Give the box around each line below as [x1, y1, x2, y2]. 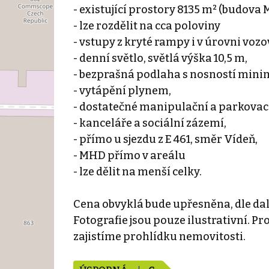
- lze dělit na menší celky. [73, 165, 202, 178]
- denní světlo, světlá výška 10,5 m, [73, 51, 247, 65]
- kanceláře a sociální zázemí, [73, 116, 226, 130]
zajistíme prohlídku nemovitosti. [73, 229, 246, 243]
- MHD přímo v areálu [73, 148, 186, 162]
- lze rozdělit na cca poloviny [73, 19, 220, 32]
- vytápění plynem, [73, 83, 171, 97]
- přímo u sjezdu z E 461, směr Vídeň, [73, 132, 258, 146]
